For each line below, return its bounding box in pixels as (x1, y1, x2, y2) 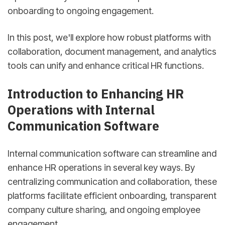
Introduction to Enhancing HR (8, 85, 184, 102)
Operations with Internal (8, 101, 155, 118)
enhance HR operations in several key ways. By (8, 162, 195, 173)
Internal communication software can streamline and (8, 148, 216, 159)
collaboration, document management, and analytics (8, 46, 216, 57)
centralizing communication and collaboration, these (8, 176, 217, 187)
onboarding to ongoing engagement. (8, 6, 154, 17)
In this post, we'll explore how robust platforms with (8, 32, 211, 43)
